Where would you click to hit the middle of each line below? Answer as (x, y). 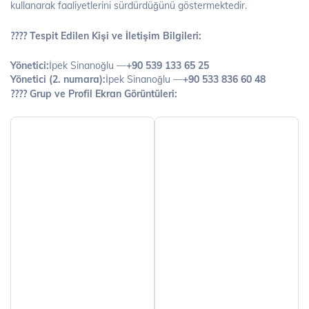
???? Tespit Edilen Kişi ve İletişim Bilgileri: (106, 36)
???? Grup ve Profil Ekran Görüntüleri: (94, 93)
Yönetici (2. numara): (58, 79)
